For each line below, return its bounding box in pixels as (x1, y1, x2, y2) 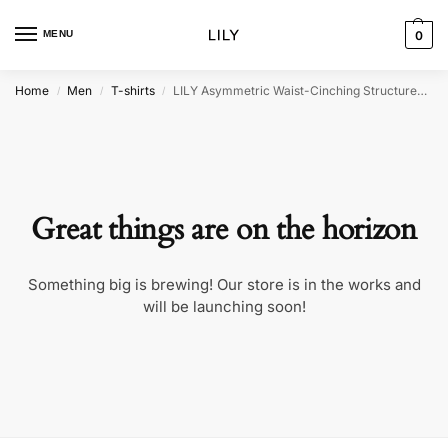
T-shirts (110, 83, 155, 98)
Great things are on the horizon (31, 209, 417, 250)
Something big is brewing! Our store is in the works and (27, 275, 421, 294)
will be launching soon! (142, 297, 306, 316)
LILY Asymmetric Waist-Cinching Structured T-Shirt (173, 83, 418, 98)
